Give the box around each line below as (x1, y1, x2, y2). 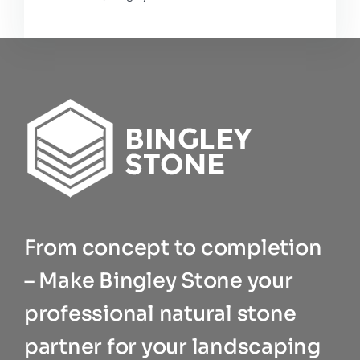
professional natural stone (23, 301, 297, 327)
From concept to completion (23, 235, 322, 261)
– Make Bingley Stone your (23, 268, 293, 294)
